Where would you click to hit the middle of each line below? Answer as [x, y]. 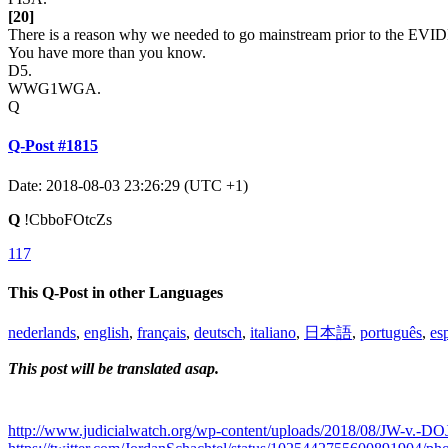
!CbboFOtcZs [66, 219]
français [161, 333]
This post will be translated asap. [113, 369]
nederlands [42, 333]
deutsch [218, 333]
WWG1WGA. [54, 89]
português [391, 333]
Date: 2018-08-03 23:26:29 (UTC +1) [128, 185]
